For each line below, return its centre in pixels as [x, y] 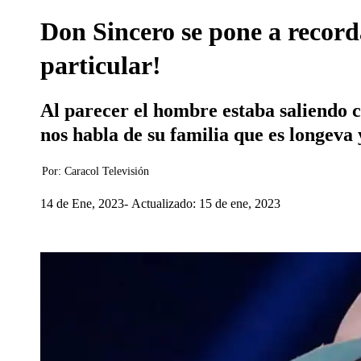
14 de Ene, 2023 [82, 203]
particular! [101, 65]
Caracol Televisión [107, 171]
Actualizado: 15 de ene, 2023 [206, 203]
